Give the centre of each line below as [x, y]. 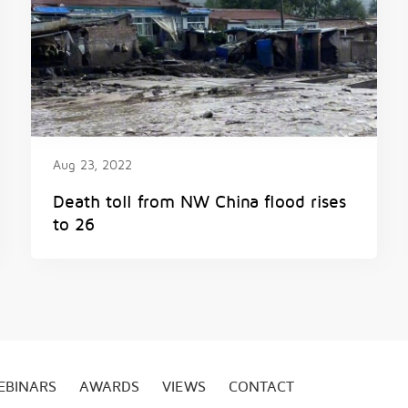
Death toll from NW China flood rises [199, 202]
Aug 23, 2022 [92, 165]
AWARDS [109, 387]
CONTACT [261, 387]
